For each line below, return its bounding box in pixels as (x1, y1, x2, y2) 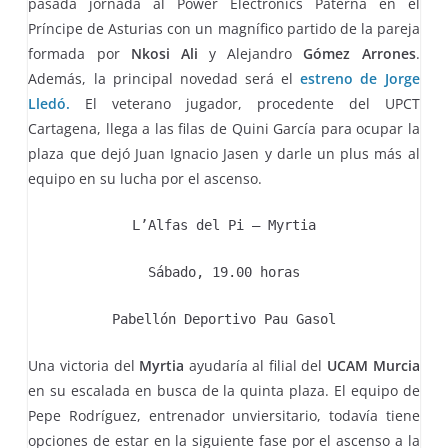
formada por (28, 44, 131, 63)
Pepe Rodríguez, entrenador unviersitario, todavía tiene (28, 406, 420, 425)
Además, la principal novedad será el (28, 69, 301, 88)
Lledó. (28, 94, 71, 113)
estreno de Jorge (300, 69, 420, 88)
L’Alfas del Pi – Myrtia (132, 217, 316, 233)
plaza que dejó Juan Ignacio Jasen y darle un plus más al (28, 144, 420, 163)
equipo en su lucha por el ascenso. (28, 169, 263, 188)
